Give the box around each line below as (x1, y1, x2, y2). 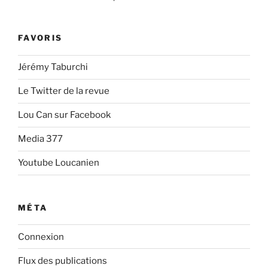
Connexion (18, 231, 64, 242)
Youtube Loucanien (18, 157, 99, 169)
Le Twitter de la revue (18, 86, 109, 97)
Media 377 (18, 133, 63, 145)
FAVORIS (18, 33, 63, 43)
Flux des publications (18, 255, 107, 266)
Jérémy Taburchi (18, 62, 88, 73)
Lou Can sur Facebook (18, 109, 111, 121)
